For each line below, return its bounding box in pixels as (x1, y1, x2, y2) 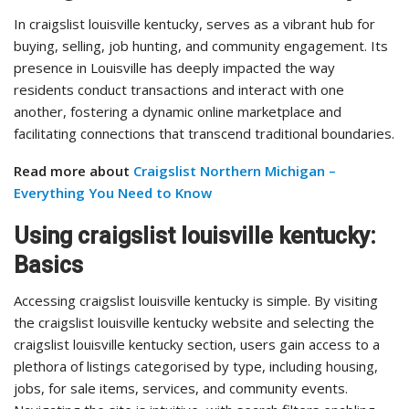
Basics (14, 252, 83, 279)
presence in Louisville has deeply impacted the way (14, 58, 335, 78)
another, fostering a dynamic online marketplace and (14, 102, 341, 121)
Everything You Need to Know (14, 184, 212, 203)
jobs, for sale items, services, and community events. (14, 379, 348, 398)
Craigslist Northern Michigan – (133, 162, 336, 181)
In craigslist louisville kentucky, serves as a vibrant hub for (14, 15, 375, 34)
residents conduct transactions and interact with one (14, 80, 344, 100)
